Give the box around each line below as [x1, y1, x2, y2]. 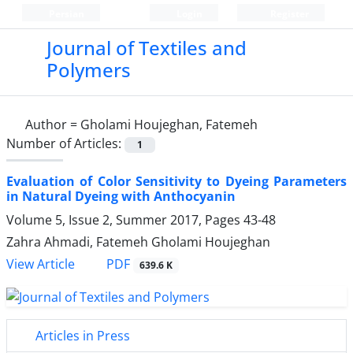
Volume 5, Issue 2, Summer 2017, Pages [6, 211, 243, 229]
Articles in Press [32, 327, 130, 345]
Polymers [46, 57, 131, 83]
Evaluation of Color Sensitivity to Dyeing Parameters [6, 173, 347, 191]
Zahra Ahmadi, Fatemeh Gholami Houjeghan [6, 233, 270, 251]
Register [267, 7, 309, 20]
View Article [6, 255, 75, 273]
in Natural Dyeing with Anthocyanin [6, 188, 236, 206]
